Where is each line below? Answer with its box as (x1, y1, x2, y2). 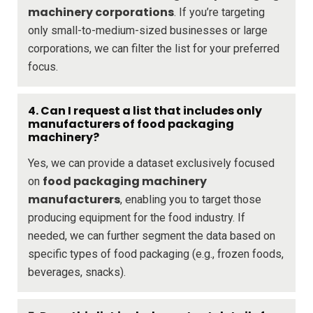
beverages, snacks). (28, 265, 126, 279)
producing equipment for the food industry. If (28, 210, 245, 224)
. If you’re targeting (174, 5, 265, 19)
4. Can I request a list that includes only (28, 102, 262, 119)
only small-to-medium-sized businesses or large (28, 23, 268, 37)
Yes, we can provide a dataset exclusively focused (28, 156, 275, 170)
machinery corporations (28, 3, 174, 20)
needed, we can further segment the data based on (28, 228, 275, 242)
